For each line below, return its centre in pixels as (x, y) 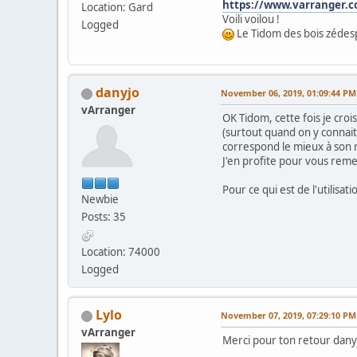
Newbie (100, 200)
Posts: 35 (104, 217)
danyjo (118, 93)
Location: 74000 (121, 252)
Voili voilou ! (251, 20)
